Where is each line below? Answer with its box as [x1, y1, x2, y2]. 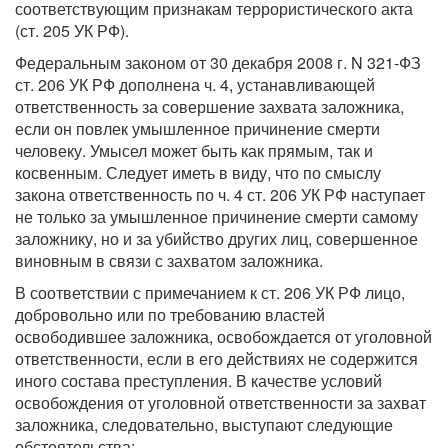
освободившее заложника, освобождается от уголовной [15, 325, 432, 348]
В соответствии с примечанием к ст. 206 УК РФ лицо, [15, 281, 405, 304]
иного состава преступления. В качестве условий [15, 369, 382, 392]
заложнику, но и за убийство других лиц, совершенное [15, 227, 418, 250]
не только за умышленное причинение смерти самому [15, 205, 418, 228]
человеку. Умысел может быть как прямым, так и [15, 139, 373, 162]
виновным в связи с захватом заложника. [15, 249, 323, 272]
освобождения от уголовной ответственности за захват [15, 391, 426, 414]
